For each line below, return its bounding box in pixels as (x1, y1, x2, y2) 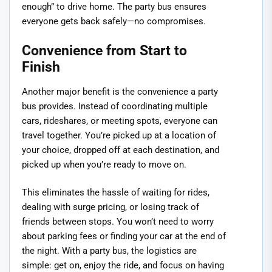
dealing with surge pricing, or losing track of (22, 202, 199, 213)
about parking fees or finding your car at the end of (22, 231, 226, 242)
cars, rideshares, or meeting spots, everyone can (22, 115, 217, 126)
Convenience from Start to (22, 42, 187, 58)
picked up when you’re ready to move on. (22, 158, 186, 170)
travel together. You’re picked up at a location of (22, 129, 216, 141)
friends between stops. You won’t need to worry (22, 216, 214, 228)
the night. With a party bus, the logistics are (22, 245, 197, 257)
